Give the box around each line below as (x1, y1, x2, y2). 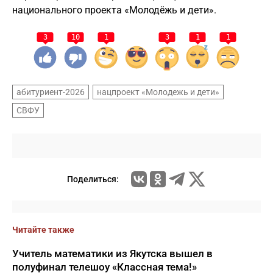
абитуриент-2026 (16, 87, 85, 97)
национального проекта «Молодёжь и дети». (12, 4, 216, 16)
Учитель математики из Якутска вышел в (12, 247, 213, 260)
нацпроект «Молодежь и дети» (97, 87, 219, 97)
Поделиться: (66, 174, 119, 184)
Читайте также (12, 225, 74, 235)
